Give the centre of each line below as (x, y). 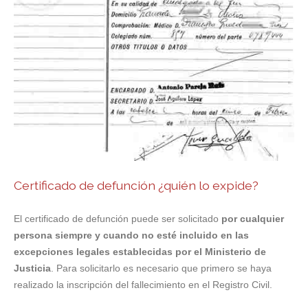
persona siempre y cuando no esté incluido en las (131, 235)
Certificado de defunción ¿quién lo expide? (136, 186)
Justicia (32, 268)
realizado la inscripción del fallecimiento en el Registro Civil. (143, 285)
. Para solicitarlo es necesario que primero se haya (161, 268)
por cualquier (253, 219)
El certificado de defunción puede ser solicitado (118, 219)
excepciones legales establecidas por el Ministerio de (140, 252)
